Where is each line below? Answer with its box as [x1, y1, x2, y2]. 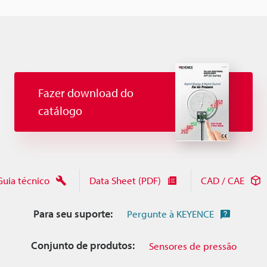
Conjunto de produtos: [30, 238, 135, 253]
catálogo [38, 103, 82, 119]
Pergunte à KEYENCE [126, 207, 214, 221]
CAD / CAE [200, 174, 244, 187]
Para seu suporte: [33, 206, 113, 221]
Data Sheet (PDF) [89, 174, 161, 187]
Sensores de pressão [148, 239, 237, 252]
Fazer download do [38, 85, 133, 101]
